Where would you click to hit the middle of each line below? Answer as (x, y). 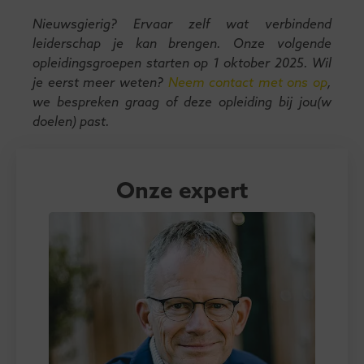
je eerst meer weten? (100, 83)
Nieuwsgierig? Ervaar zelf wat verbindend (182, 25)
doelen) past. (71, 122)
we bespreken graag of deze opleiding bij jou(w (182, 103)
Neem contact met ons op (247, 83)
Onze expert (182, 192)
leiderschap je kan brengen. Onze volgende (182, 44)
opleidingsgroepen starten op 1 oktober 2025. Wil (182, 64)
